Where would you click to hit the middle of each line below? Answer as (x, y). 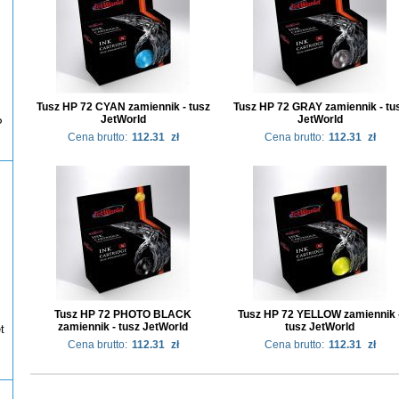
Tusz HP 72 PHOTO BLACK (123, 314)
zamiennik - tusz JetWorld (123, 326)
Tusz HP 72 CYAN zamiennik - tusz (123, 106)
